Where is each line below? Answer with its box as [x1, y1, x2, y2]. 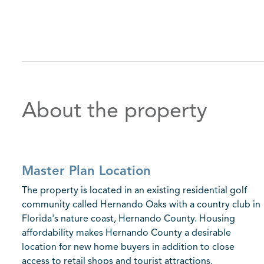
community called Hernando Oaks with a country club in [22, 200, 260, 210]
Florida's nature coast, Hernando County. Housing [22, 214, 235, 224]
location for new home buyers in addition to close [22, 243, 235, 252]
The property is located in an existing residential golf [22, 186, 247, 196]
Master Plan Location [22, 165, 151, 178]
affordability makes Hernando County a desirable [22, 229, 231, 238]
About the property [22, 101, 207, 123]
